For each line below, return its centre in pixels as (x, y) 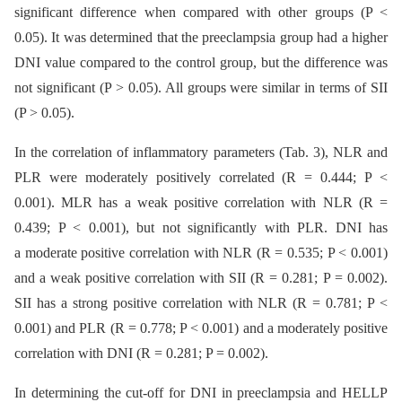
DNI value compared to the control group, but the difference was (201, 62)
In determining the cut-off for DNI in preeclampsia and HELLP (201, 392)
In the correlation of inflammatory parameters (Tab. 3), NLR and (201, 152)
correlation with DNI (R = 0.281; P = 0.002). (141, 353)
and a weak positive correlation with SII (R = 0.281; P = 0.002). (201, 277)
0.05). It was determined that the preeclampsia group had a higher (201, 37)
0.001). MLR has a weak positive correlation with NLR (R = (201, 202)
